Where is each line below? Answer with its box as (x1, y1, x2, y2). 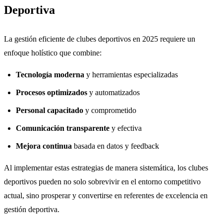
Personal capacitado (16, 106, 83, 114)
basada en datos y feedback (72, 141, 159, 150)
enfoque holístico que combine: (4, 48, 102, 57)
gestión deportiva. (4, 205, 59, 214)
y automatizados (87, 88, 140, 97)
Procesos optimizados (16, 88, 87, 97)
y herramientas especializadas (84, 70, 178, 79)
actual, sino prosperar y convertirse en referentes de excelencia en (4, 191, 208, 200)
